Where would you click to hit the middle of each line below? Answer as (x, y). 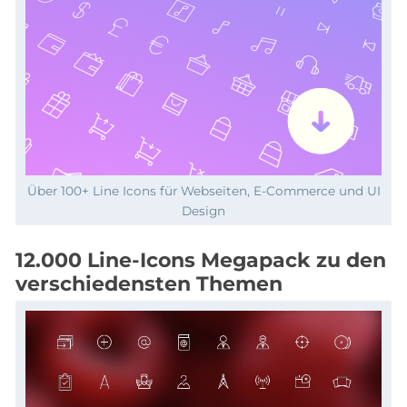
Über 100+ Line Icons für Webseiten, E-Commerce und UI (203, 190)
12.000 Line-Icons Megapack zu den (201, 260)
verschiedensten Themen (149, 283)
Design (203, 210)
